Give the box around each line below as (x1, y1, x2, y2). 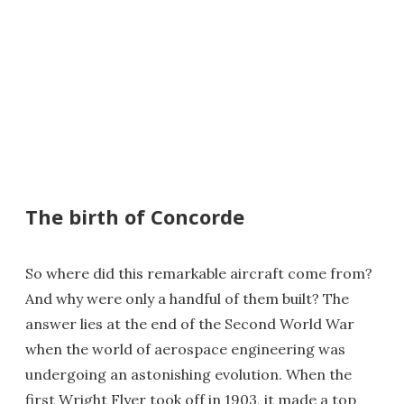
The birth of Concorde (25, 202, 244, 230)
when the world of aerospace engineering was (25, 339, 345, 358)
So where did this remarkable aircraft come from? (25, 263, 372, 282)
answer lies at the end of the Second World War (25, 314, 354, 333)
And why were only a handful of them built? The (25, 289, 349, 308)
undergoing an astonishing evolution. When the (25, 364, 352, 383)
